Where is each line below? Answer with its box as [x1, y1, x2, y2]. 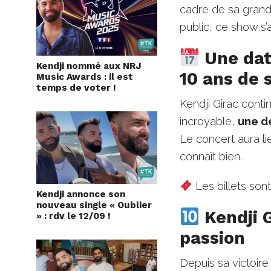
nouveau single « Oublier [36, 200, 152, 211]
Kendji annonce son [36, 189, 125, 200]
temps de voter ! [36, 82, 116, 94]
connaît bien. [180, 149, 243, 163]
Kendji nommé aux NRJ [36, 60, 142, 72]
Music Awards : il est [36, 71, 133, 83]
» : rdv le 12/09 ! [36, 211, 111, 222]
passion [180, 227, 246, 248]
